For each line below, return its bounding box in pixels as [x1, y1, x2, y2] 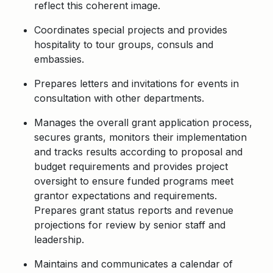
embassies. [34, 53, 87, 65]
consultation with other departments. [34, 92, 204, 104]
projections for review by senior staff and [34, 219, 225, 231]
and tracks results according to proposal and [34, 146, 243, 158]
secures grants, [34, 131, 109, 143]
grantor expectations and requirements [34, 190, 214, 202]
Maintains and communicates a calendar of [34, 258, 233, 270]
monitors [109, 131, 150, 143]
